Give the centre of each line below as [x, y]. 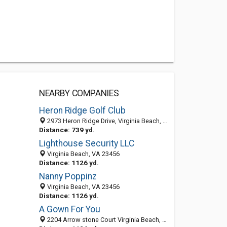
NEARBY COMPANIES [79, 93]
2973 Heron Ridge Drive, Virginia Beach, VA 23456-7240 [104, 121]
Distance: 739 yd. [67, 130]
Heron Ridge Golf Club [82, 110]
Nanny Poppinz [68, 176]
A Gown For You [69, 209]
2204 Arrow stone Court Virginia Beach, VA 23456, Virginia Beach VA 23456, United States [104, 220]
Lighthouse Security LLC [86, 143]
